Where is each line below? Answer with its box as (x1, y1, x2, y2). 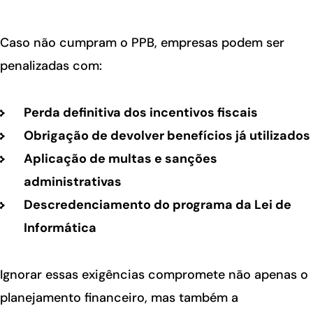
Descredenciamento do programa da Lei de (23, 196, 291, 214)
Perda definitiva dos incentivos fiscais (23, 104, 258, 122)
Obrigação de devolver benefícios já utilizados (23, 127, 310, 145)
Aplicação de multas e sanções (23, 150, 217, 168)
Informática (23, 219, 96, 237)
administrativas (23, 173, 122, 191)
